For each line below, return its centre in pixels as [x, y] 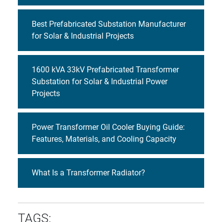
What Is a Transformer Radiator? [88, 173]
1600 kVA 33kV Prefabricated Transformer [105, 70]
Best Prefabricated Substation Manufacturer [109, 24]
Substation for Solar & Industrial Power [100, 82]
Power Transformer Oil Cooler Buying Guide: [108, 127]
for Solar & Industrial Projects [83, 36]
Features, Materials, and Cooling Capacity [104, 139]
